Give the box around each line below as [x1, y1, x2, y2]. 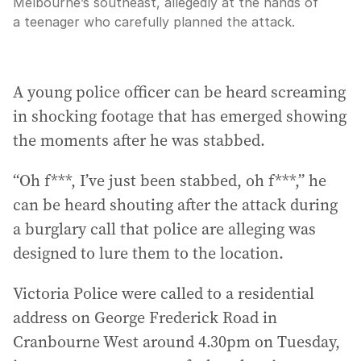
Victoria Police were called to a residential [13, 282, 314, 305]
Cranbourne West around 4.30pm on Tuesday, [13, 330, 340, 353]
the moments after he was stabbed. [13, 129, 265, 151]
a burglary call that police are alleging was [13, 218, 316, 240]
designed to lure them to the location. [13, 242, 284, 264]
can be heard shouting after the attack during [13, 193, 338, 216]
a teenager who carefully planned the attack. [13, 14, 295, 30]
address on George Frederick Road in [13, 306, 277, 329]
